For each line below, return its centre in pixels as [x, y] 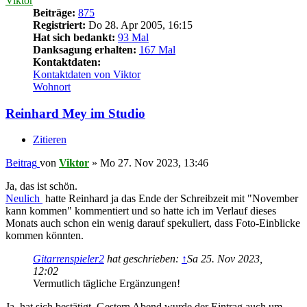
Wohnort [52, 86]
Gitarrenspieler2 [69, 259]
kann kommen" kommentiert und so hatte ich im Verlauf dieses [141, 211]
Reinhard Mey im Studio [75, 113]
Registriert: [59, 25]
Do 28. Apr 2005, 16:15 [139, 25]
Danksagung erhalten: [85, 49]
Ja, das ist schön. [41, 186]
